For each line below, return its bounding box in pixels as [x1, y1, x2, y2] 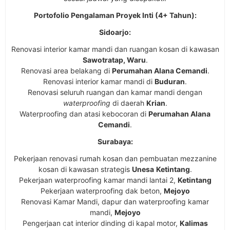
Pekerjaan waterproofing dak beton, [40, 186, 164, 195]
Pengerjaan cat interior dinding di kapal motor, [22, 218, 180, 227]
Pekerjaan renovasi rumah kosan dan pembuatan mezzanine [13, 154, 217, 163]
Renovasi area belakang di [21, 66, 112, 75]
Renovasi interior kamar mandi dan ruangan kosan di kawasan [11, 44, 219, 53]
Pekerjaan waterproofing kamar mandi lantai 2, [18, 175, 178, 184]
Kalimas [179, 218, 208, 227]
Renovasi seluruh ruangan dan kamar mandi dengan [28, 87, 202, 97]
